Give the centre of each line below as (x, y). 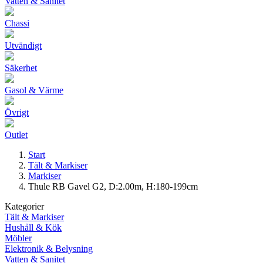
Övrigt (17, 112)
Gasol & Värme (34, 90)
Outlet (16, 135)
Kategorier (24, 206)
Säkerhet (21, 68)
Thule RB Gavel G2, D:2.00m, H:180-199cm (113, 186)
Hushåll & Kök (33, 227)
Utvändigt (23, 45)
